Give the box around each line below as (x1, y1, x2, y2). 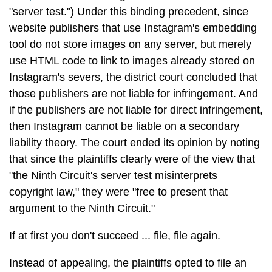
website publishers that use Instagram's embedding (9, 22, 257, 34)
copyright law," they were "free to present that (9, 186, 228, 198)
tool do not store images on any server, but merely (9, 38, 251, 50)
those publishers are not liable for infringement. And (9, 87, 258, 100)
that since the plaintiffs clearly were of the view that (9, 153, 255, 165)
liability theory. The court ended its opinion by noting (9, 137, 260, 149)
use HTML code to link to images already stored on (9, 55, 255, 67)
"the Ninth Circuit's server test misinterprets (9, 169, 217, 182)
